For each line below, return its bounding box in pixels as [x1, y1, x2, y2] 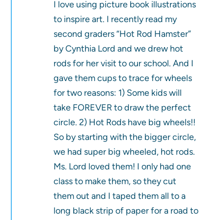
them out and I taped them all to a [54, 191, 186, 202]
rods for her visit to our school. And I [54, 58, 194, 69]
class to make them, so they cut [54, 176, 177, 187]
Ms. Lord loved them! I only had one [54, 161, 192, 172]
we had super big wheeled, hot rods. [54, 146, 195, 158]
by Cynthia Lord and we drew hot [54, 43, 184, 55]
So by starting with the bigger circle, [54, 132, 196, 143]
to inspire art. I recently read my [54, 14, 177, 25]
